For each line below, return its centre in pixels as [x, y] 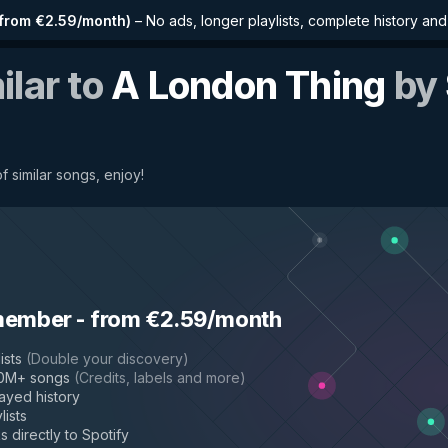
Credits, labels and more [159, 377]
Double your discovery [107, 358]
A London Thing [248, 85]
